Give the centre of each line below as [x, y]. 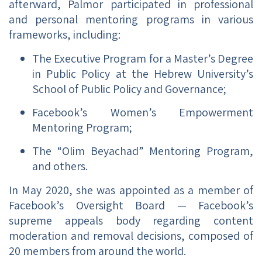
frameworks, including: [65, 35]
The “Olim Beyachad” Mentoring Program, [143, 151]
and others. [60, 166]
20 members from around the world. [97, 251]
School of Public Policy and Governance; [129, 89]
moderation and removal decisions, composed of [131, 235]
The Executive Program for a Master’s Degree [143, 58]
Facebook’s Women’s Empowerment [143, 113]
